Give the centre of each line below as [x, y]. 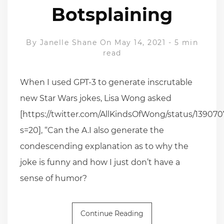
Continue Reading [112, 213]
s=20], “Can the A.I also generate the [92, 130]
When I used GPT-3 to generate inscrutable [106, 82]
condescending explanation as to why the [104, 146]
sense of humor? [53, 178]
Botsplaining [112, 14]
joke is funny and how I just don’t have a [100, 162]
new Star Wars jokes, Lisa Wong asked [96, 98]
